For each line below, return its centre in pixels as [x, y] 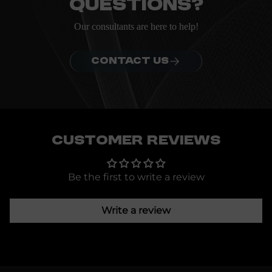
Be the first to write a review [136, 177]
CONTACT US [130, 61]
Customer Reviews [136, 141]
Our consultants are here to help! [136, 26]
